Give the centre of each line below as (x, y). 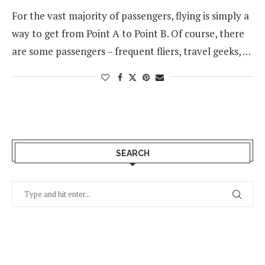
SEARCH (132, 153)
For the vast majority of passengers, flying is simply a (130, 16)
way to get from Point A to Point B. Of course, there (128, 33)
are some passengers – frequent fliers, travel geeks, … (131, 51)
